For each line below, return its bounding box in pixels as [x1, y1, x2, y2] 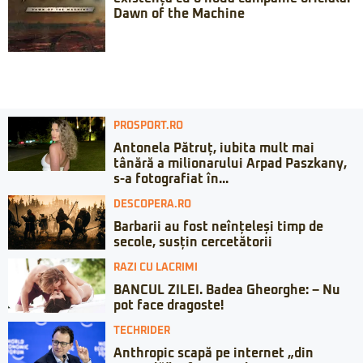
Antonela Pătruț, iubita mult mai [113, 142, 314, 155]
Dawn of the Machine [113, 7, 245, 20]
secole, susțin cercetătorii [113, 236, 272, 249]
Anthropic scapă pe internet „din [113, 347, 314, 360]
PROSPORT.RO [113, 121, 183, 131]
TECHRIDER [113, 326, 170, 336]
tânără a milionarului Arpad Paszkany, [113, 157, 347, 170]
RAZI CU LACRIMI [113, 263, 198, 273]
